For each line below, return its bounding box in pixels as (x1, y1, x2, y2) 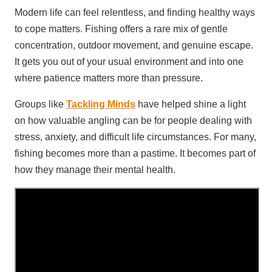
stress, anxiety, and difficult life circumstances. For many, (15, 132, 256, 143)
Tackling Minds (66, 99, 135, 110)
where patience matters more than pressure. (15, 73, 203, 84)
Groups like (15, 99, 66, 110)
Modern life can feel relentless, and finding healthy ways (15, 7, 255, 18)
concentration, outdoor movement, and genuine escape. (15, 40, 253, 51)
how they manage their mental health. (15, 165, 175, 175)
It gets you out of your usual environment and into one (15, 56, 243, 67)
